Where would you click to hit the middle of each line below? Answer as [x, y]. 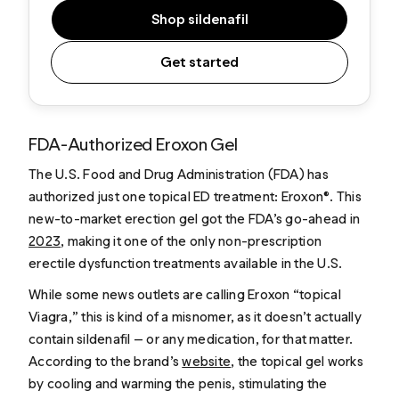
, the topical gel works [297, 362]
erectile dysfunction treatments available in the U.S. [186, 263]
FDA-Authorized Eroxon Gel [134, 144]
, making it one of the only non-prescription [191, 240]
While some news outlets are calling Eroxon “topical [185, 295]
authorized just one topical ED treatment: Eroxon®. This [195, 196]
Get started [199, 61]
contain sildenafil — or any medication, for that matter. [191, 339]
